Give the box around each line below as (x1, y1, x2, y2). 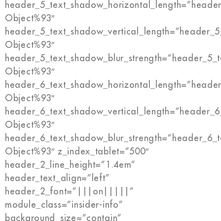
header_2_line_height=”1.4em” (5, 160, 136, 170)
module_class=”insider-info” (5, 200, 123, 210)
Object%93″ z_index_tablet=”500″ (5, 147, 149, 156)
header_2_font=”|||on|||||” (5, 187, 134, 196)
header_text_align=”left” (5, 174, 110, 183)
